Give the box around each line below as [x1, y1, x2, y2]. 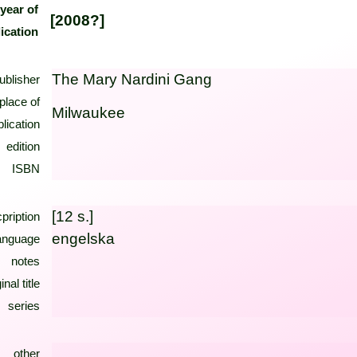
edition [6, 139, 40, 153]
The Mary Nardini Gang [52, 71, 213, 88]
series [7, 299, 40, 312]
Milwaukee [52, 104, 126, 121]
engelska [52, 230, 116, 247]
